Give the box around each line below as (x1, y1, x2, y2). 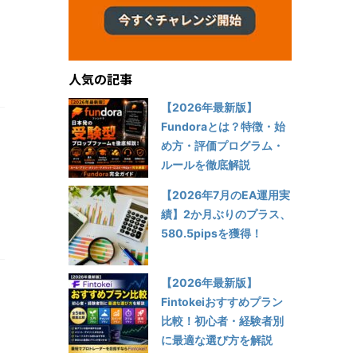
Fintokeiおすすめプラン (161, 294, 283, 308)
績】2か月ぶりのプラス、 (161, 206, 291, 221)
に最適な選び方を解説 (161, 332, 273, 347)
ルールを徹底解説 (161, 157, 250, 171)
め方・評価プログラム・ (161, 138, 284, 152)
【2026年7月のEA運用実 (161, 187, 290, 202)
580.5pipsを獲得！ (161, 226, 262, 240)
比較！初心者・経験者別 (161, 313, 284, 328)
